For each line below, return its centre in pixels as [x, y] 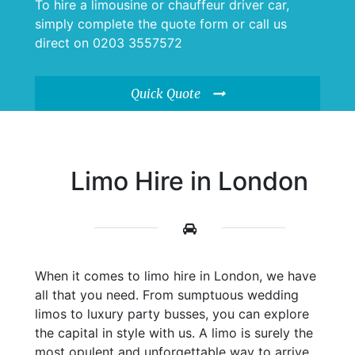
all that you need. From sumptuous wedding [167, 294]
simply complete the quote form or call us [161, 23]
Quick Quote [165, 93]
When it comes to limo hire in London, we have [176, 275]
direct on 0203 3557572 [109, 42]
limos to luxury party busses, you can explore [172, 313]
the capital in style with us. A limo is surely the [174, 332]
